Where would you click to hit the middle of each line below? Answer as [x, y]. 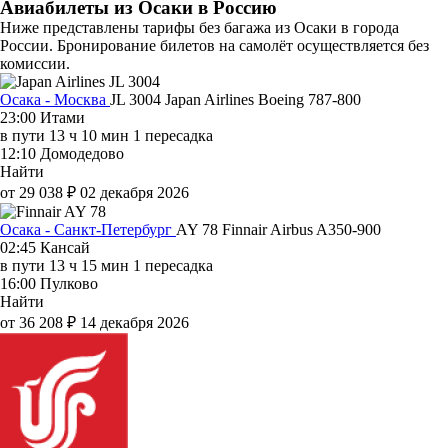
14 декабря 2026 [134, 322]
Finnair [246, 229]
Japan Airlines [211, 99]
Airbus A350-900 [325, 229]
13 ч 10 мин [89, 135]
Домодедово [82, 153]
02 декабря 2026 [134, 192]
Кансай [65, 247]
